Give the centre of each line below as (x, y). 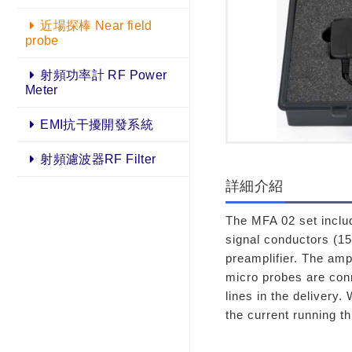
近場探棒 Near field (96, 26)
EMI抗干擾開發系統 (97, 125)
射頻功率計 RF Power (104, 75)
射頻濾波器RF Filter (98, 159)
